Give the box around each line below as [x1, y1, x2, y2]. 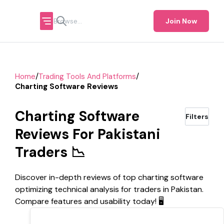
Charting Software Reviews [15, 81, 118, 91]
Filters [185, 112, 208, 121]
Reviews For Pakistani [15, 125, 160, 143]
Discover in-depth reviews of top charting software [15, 172, 203, 182]
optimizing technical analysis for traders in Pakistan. [15, 184, 203, 194]
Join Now [165, 16, 197, 25]
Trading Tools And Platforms [38, 71, 136, 81]
